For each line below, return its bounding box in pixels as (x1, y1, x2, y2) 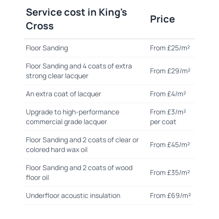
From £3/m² (150, 107, 186, 117)
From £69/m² (150, 191, 191, 200)
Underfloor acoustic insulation (25, 191, 120, 200)
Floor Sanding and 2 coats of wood (25, 163, 132, 173)
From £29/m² (150, 66, 191, 76)
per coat (150, 117, 176, 127)
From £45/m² (150, 140, 190, 150)
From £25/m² (150, 43, 190, 53)
